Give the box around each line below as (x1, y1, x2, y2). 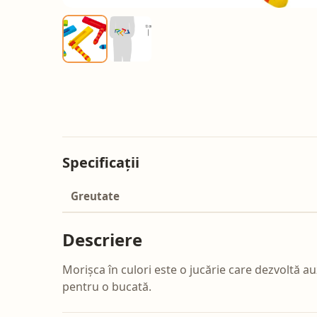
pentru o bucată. (62, 279, 151, 295)
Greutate (71, 189, 120, 204)
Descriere (62, 228, 142, 252)
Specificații (62, 153, 139, 173)
